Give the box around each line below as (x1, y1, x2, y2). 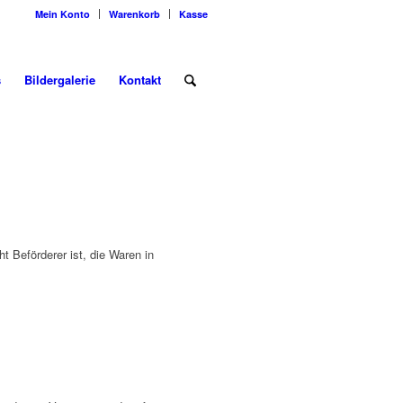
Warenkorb (109, 7, 160, 21)
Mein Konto (35, 7, 90, 21)
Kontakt (118, 71, 161, 88)
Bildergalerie (23, 71, 95, 88)
